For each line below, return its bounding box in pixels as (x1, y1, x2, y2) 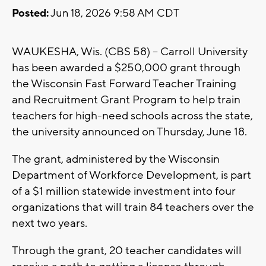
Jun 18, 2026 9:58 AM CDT (49, 7, 179, 21)
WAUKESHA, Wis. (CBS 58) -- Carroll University (12, 45, 248, 59)
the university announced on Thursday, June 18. (12, 125, 247, 140)
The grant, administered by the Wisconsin (12, 152, 220, 167)
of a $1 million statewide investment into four (12, 184, 236, 199)
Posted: (12, 7, 49, 21)
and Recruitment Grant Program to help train (12, 93, 240, 107)
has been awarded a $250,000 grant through (12, 61, 240, 75)
